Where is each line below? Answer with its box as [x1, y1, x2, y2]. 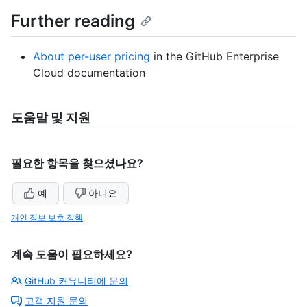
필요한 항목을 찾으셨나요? [11, 156, 143, 171]
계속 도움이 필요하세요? [11, 247, 132, 262]
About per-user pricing [33, 49, 150, 64]
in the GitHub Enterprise [150, 49, 279, 64]
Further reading [11, 11, 135, 32]
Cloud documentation [33, 66, 145, 80]
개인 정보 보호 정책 [11, 212, 83, 223]
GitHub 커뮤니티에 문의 [25, 275, 128, 287]
